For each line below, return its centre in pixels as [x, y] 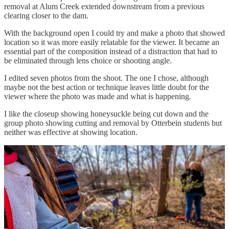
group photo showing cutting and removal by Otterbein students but [113, 123]
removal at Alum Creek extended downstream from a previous [104, 6]
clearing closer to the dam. [46, 15]
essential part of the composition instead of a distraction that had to [111, 51]
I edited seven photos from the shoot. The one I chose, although [106, 78]
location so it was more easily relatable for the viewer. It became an [112, 42]
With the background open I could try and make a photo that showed [114, 33]
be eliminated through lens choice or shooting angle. [88, 60]
